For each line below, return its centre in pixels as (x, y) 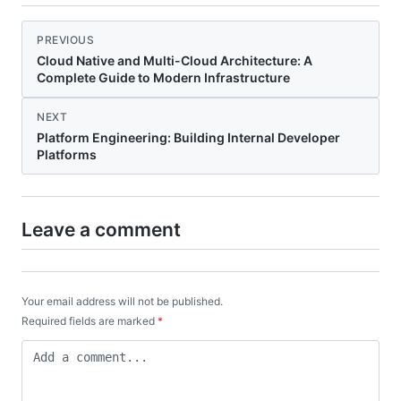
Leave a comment (101, 229)
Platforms (67, 154)
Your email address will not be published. (122, 301)
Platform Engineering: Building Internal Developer (188, 137)
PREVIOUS (65, 39)
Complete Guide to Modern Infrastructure (163, 77)
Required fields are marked (90, 320)
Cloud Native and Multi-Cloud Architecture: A (175, 60)
